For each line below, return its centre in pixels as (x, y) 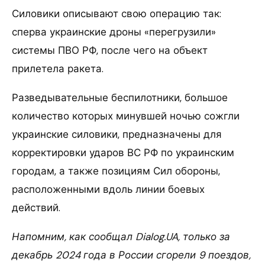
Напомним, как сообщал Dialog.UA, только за (121, 236)
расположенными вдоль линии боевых (108, 189)
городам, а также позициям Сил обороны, (116, 171)
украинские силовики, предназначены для (117, 134)
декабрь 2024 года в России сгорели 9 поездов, (131, 255)
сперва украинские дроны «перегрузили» (114, 32)
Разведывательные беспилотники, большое (120, 97)
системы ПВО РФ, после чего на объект (110, 50)
